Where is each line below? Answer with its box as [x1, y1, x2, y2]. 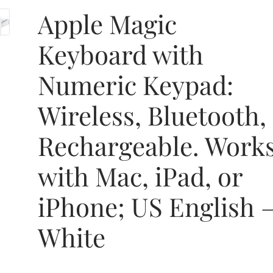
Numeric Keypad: [38, 68, 234, 102]
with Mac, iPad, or [38, 159, 243, 194]
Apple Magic [38, 7, 177, 41]
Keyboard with [38, 37, 204, 72]
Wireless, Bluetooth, [38, 98, 267, 133]
